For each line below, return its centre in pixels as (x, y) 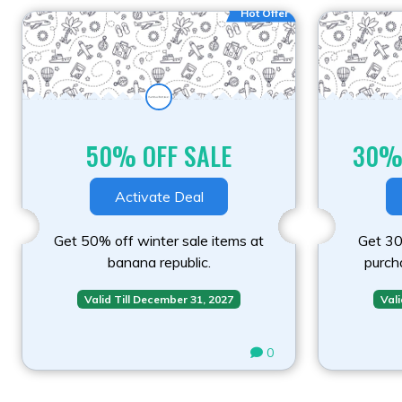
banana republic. (159, 262)
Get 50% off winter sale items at (159, 240)
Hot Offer (265, 13)
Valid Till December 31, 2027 (159, 299)
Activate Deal (159, 196)
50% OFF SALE (159, 155)
